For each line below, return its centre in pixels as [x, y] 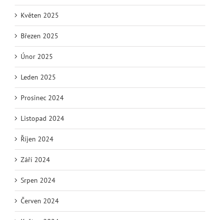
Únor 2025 [37, 57]
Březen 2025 [40, 36]
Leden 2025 [38, 77]
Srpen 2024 [38, 180]
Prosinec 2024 [42, 98]
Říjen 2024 [37, 139]
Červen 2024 [40, 201]
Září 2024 [35, 160]
